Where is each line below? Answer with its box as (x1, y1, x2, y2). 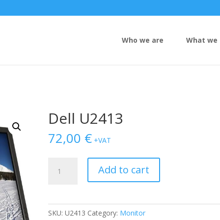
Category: (87, 208, 120, 218)
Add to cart (98, 163, 150, 176)
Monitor (120, 208, 146, 218)
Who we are (122, 35, 164, 45)
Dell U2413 (48, 108, 124, 128)
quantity (48, 181, 74, 190)
